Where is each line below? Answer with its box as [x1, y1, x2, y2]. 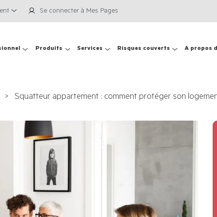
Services [77, 46, 103, 53]
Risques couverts [117, 46, 170, 53]
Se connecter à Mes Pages [40, 7, 119, 15]
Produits [35, 46, 62, 53]
